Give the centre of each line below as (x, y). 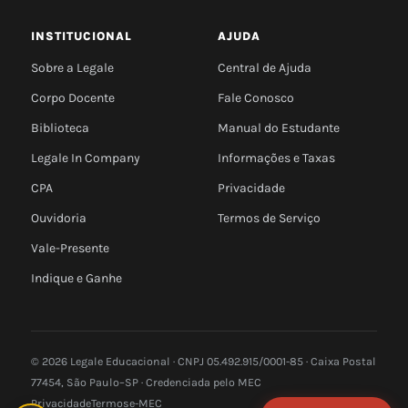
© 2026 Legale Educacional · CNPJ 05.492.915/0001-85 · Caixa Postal (204, 361)
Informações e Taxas (276, 158)
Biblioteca (60, 127)
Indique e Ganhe (76, 278)
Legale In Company (86, 158)
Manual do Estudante (279, 127)
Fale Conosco (256, 97)
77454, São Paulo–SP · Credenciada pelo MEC (146, 382)
